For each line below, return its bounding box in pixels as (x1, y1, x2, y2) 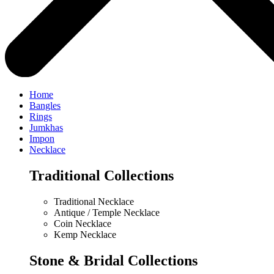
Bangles (29, 100, 61, 111)
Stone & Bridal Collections (29, 252, 198, 268)
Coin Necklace (54, 218, 111, 229)
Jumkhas (29, 122, 63, 133)
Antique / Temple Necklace (54, 207, 160, 218)
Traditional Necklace (54, 196, 134, 207)
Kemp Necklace (54, 229, 116, 240)
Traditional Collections (29, 168, 174, 184)
